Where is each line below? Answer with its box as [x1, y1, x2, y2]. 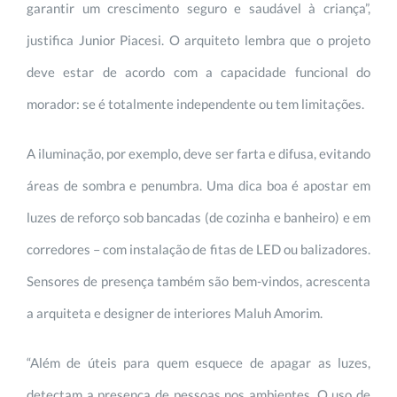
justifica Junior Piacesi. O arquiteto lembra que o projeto [27, 31, 370, 48]
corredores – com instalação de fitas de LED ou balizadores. [27, 240, 370, 257]
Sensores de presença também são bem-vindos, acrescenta [27, 272, 370, 289]
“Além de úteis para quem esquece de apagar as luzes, [27, 354, 370, 370]
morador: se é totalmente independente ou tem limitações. [27, 95, 364, 112]
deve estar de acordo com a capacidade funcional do [27, 63, 370, 80]
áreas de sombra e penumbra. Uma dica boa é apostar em [27, 176, 370, 193]
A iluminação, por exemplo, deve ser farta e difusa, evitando [27, 144, 370, 161]
